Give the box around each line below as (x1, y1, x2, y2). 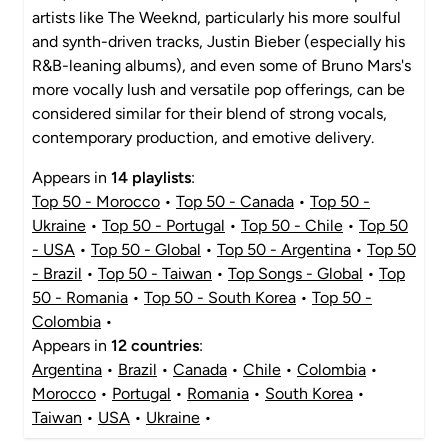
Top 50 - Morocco (32, 192, 160, 211)
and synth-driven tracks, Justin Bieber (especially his (32, 32, 405, 51)
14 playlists (111, 168, 191, 187)
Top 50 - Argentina (217, 240, 351, 259)
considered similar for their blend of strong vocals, (32, 104, 387, 123)
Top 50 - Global (91, 240, 201, 259)
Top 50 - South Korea (144, 288, 296, 307)
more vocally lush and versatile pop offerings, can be (32, 80, 405, 99)
